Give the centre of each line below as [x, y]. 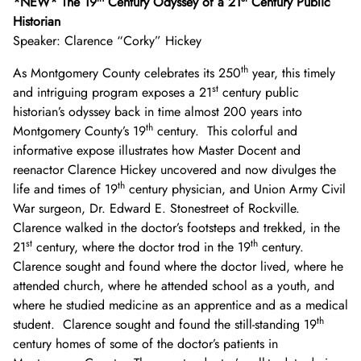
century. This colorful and [225, 131]
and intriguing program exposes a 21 [112, 92]
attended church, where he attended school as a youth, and [174, 285]
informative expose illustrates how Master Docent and [157, 150]
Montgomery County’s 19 [79, 131]
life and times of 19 [65, 189]
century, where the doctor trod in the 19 [141, 247]
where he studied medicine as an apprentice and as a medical [180, 305]
